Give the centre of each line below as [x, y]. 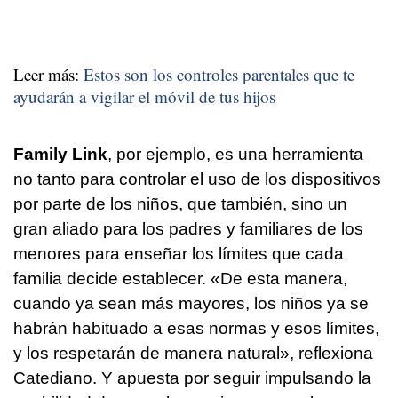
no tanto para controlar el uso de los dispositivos [197, 179]
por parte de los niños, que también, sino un [180, 204]
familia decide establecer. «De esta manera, [180, 279]
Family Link [60, 155]
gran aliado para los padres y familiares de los [188, 229]
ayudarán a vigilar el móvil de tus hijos [144, 97]
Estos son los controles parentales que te [219, 75]
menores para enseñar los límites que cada [179, 254]
